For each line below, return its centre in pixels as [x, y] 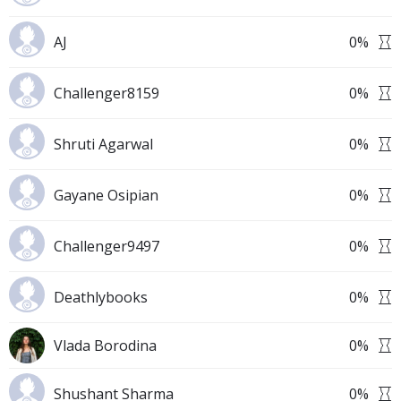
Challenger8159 [107, 93]
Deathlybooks [101, 297]
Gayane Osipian [106, 195]
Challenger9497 [107, 246]
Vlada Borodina [105, 346]
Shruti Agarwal [103, 144]
